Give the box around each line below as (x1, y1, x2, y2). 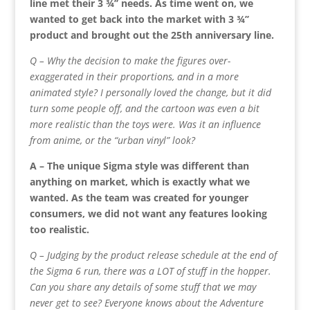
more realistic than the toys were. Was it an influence (29, 117, 261, 131)
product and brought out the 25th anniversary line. (29, 28, 274, 42)
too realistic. (29, 222, 89, 236)
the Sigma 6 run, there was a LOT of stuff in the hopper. (29, 264, 271, 277)
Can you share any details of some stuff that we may (29, 280, 256, 293)
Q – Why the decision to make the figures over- (29, 53, 230, 67)
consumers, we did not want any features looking (29, 206, 267, 220)
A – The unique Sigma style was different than (29, 158, 249, 172)
